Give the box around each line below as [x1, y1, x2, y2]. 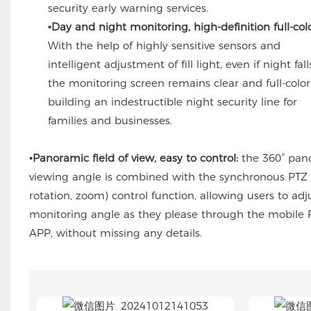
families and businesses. [47, 113, 172, 127]
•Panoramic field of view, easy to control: [28, 151, 238, 165]
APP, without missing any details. [28, 226, 202, 239]
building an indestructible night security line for [47, 94, 297, 108]
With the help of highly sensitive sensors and [47, 38, 280, 52]
